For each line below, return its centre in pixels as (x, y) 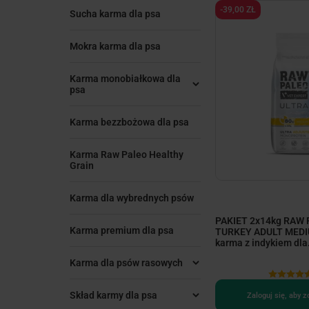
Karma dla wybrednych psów (131, 198)
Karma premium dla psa (121, 230)
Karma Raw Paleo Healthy (126, 154)
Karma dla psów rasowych (126, 263)
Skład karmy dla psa (113, 295)
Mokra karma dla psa (115, 46)
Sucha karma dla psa (115, 14)
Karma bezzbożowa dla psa (129, 122)
